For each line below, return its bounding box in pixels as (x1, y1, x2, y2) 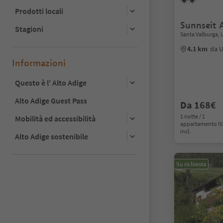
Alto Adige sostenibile (15, 131, 88, 141)
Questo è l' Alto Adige (15, 77, 87, 88)
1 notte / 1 (180, 112, 205, 120)
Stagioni (15, 23, 43, 34)
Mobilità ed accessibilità (15, 113, 96, 123)
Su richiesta (176, 160, 206, 168)
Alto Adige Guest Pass (15, 95, 87, 106)
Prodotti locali (15, 5, 63, 16)
